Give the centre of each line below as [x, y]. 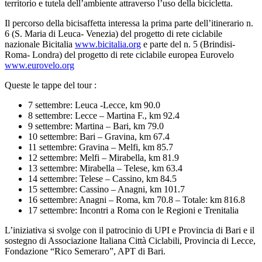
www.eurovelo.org [39, 65]
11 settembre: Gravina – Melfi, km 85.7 [101, 147]
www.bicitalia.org [108, 44]
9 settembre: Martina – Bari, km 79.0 [96, 126]
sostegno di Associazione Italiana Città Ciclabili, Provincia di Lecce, [130, 241]
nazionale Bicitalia [40, 44]
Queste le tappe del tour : [51, 85]
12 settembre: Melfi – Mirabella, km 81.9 [104, 158]
